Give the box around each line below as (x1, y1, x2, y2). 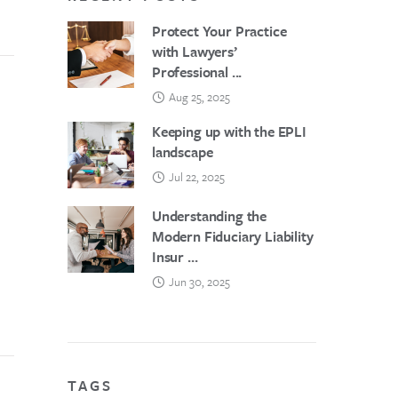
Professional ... (152, 61, 243, 83)
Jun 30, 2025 (169, 273, 230, 291)
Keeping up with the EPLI (152, 121, 306, 142)
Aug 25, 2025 (169, 88, 230, 106)
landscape (152, 141, 213, 163)
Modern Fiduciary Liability (152, 226, 314, 247)
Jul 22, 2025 (169, 168, 225, 186)
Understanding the (152, 205, 267, 227)
